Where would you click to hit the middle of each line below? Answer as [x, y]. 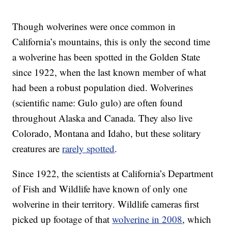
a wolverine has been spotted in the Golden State [106, 57]
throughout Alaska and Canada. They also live [103, 118]
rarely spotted [89, 149]
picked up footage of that [62, 219]
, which [197, 219]
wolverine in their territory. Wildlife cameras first [106, 204]
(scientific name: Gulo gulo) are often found [98, 103]
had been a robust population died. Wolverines [103, 88]
